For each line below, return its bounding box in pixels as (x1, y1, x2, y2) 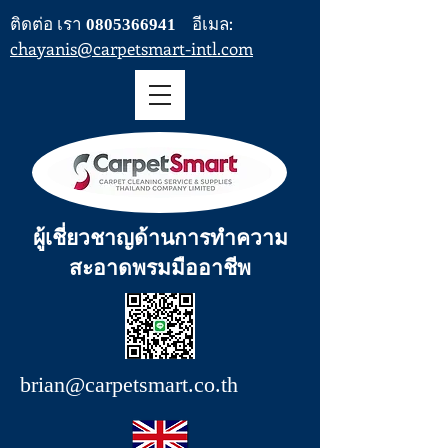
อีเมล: (192, 12, 233, 34)
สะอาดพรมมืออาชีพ (69, 256, 251, 281)
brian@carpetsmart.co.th (20, 372, 238, 397)
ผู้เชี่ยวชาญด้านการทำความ (32, 226, 288, 251)
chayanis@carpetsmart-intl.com (10, 37, 253, 59)
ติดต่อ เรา (10, 12, 86, 34)
